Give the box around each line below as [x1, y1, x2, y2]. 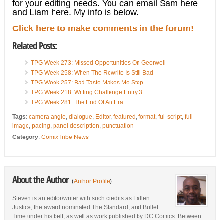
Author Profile [73, 178, 110, 185]
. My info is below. [68, 7, 138, 18]
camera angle [28, 113, 66, 121]
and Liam [12, 7, 51, 18]
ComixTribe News [41, 134, 89, 141]
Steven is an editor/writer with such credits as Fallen [12, 195, 150, 202]
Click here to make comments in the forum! [12, 24, 193, 34]
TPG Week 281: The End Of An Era [30, 99, 123, 106]
